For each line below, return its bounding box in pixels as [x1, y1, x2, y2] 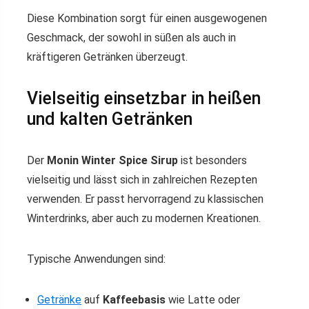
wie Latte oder [166, 293, 240, 306]
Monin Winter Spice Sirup [47, 154, 178, 167]
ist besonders [178, 154, 247, 167]
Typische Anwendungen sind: [27, 252, 166, 266]
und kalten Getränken [27, 109, 192, 129]
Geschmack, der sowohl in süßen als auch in [27, 31, 236, 44]
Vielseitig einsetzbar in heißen [27, 88, 261, 108]
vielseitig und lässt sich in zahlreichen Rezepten [27, 173, 257, 186]
